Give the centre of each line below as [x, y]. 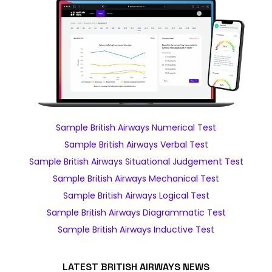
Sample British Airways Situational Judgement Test [136, 161]
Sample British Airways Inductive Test [136, 229]
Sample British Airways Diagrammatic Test [136, 212]
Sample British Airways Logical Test [136, 195]
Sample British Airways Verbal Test [136, 144]
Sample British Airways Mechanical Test [136, 178]
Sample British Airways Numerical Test [136, 127]
